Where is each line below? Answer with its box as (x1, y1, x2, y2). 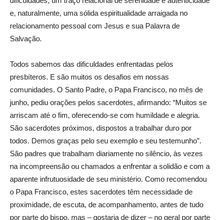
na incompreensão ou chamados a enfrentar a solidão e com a (10, 162, 210, 170)
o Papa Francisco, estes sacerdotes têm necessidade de (10, 187, 192, 196)
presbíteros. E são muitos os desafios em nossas (10, 72, 169, 81)
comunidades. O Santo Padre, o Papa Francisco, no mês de (10, 85, 203, 94)
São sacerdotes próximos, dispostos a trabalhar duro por (10, 123, 192, 132)
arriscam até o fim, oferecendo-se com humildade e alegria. (10, 110, 200, 119)
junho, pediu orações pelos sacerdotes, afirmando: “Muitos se (10, 98, 207, 107)
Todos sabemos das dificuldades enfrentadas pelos (10, 59, 173, 68)
